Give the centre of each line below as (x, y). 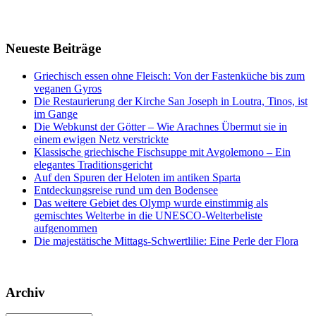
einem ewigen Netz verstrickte (101, 139)
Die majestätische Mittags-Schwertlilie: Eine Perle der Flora (166, 241)
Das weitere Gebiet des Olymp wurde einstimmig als (151, 202)
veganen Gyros (68, 88)
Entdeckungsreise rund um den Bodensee (126, 190)
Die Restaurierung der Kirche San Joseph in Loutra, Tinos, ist (171, 101)
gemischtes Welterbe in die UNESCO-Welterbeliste (148, 215)
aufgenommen (66, 228)
